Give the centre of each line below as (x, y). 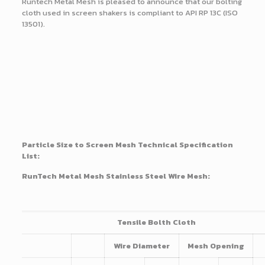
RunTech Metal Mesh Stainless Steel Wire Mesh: (116, 176)
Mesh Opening (216, 246)
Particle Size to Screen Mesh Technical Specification (127, 145)
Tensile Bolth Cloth (156, 222)
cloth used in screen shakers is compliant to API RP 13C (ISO (130, 13)
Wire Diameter (141, 246)
